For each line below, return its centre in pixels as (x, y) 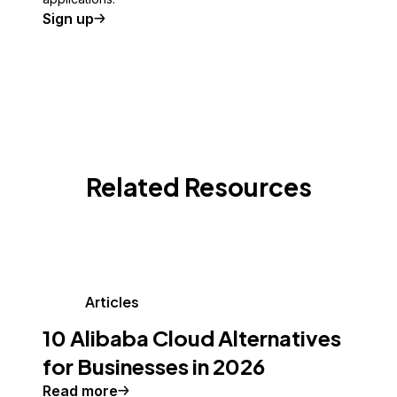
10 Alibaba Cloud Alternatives (192, 338)
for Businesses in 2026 (154, 366)
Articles (112, 302)
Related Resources (198, 187)
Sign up (68, 19)
